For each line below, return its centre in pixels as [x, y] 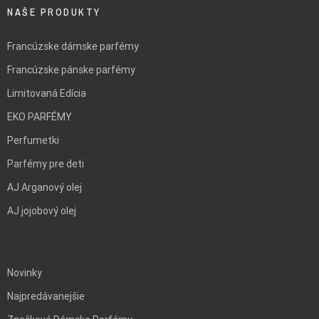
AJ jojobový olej [42, 211]
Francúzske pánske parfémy [71, 70]
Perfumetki [33, 141]
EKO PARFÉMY [40, 117]
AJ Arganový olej [45, 188]
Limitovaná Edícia [47, 94]
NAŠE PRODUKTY [54, 12]
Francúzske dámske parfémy [73, 47]
